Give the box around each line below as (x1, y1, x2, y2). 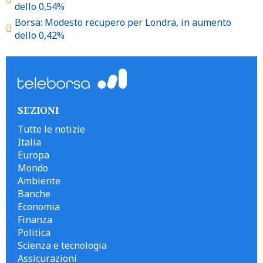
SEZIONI (18, 104, 59, 117)
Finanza (18, 213, 52, 226)
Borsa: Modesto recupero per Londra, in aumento (15, 16, 231, 29)
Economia (18, 200, 60, 213)
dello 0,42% (15, 29, 65, 42)
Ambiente (18, 174, 60, 187)
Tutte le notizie (18, 123, 85, 136)
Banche (18, 187, 50, 200)
